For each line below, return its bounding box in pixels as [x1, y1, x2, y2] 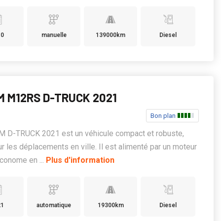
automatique [37, 202, 72, 209]
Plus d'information [46, 155, 115, 165]
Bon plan [150, 112, 177, 119]
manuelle [41, 32, 67, 38]
